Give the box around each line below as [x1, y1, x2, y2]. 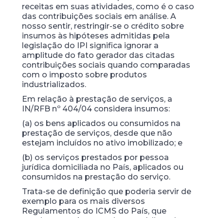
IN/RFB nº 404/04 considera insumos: [21, 104, 170, 113]
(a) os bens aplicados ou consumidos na [21, 119, 181, 128]
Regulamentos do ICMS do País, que [21, 206, 166, 216]
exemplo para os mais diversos [21, 197, 145, 206]
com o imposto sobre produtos [21, 70, 147, 79]
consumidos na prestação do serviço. [21, 172, 170, 182]
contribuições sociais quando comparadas [21, 60, 190, 70]
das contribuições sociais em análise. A [21, 12, 176, 21]
